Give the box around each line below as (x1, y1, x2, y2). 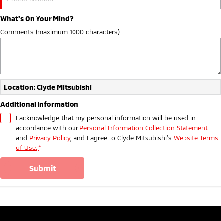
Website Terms (174, 134, 218, 142)
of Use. (16, 144, 37, 152)
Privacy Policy (29, 134, 70, 142)
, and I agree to (70, 134, 117, 142)
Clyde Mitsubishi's (117, 134, 172, 142)
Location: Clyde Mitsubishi (4, 83, 92, 92)
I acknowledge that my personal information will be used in (16, 114, 196, 122)
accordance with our (16, 124, 79, 132)
